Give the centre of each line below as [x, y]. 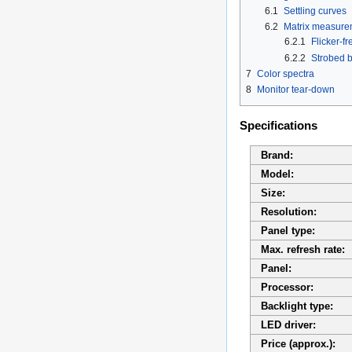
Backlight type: [297, 306]
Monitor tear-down [296, 89]
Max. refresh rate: [302, 249]
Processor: [287, 287]
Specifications [279, 125]
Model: [277, 174]
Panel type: [288, 230]
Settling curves [315, 11]
